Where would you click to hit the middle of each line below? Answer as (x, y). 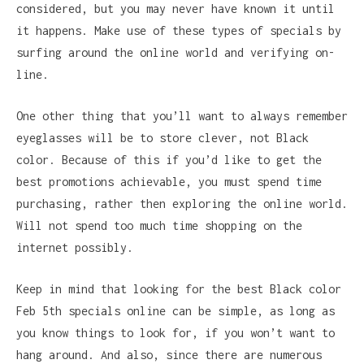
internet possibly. (75, 247)
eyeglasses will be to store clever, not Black (162, 137)
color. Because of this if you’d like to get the (169, 159)
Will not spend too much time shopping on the (159, 225)
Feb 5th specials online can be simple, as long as (175, 310)
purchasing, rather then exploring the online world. (182, 203)
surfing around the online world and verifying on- (175, 52)
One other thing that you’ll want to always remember (182, 115)
